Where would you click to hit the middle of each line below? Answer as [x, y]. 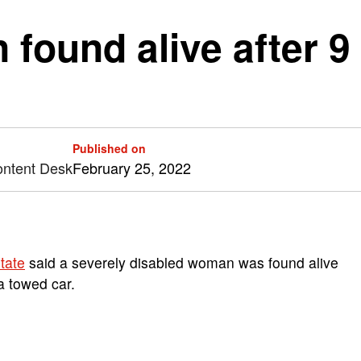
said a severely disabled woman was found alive [182, 262]
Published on [109, 148]
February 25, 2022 [132, 168]
